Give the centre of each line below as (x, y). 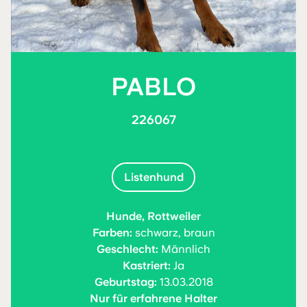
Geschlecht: (127, 249)
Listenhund (153, 177)
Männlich (184, 249)
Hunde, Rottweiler (153, 217)
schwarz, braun (173, 233)
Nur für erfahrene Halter (153, 299)
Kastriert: (147, 266)
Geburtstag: (125, 282)
